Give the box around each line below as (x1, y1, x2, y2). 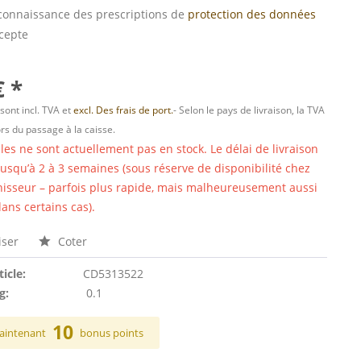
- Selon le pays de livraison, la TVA (173, 103, 326, 117)
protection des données (188, 6, 317, 22)
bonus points (80, 326, 144, 340)
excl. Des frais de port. (73, 103, 174, 117)
